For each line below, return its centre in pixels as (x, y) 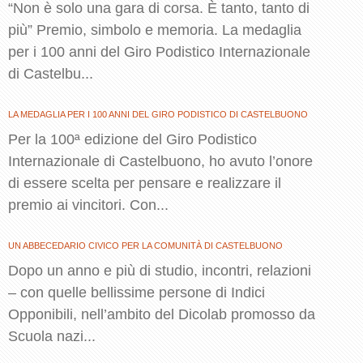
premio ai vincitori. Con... (88, 205)
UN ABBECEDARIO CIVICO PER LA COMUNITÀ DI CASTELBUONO (145, 245)
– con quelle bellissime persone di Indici (137, 292)
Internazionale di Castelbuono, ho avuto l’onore (160, 161)
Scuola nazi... (52, 336)
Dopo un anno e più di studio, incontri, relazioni (160, 270)
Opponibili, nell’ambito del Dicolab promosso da (162, 314)
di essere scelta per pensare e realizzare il (145, 183)
